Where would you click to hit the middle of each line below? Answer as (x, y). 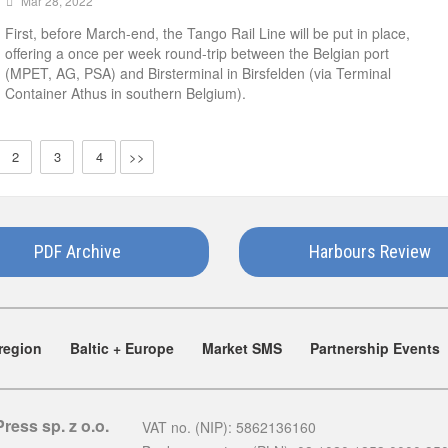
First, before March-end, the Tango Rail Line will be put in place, (207, 33)
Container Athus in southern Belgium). (125, 93)
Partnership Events (375, 348)
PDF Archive (78, 251)
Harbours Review (370, 251)
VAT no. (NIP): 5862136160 (228, 427)
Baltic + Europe (122, 348)
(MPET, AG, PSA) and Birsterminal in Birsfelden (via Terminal (198, 73)
